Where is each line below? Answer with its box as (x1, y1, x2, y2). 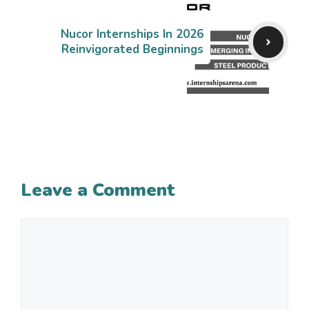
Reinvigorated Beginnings (61, 41, 204, 58)
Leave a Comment (21, 178, 175, 203)
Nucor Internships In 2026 (61, 26, 204, 43)
